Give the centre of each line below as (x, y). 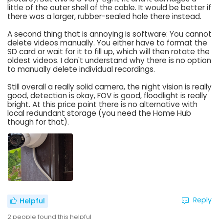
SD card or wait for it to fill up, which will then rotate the (109, 51)
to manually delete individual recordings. (81, 69)
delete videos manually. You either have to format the (107, 43)
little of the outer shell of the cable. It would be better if (109, 7)
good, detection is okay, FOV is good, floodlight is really (107, 95)
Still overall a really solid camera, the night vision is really (109, 87)
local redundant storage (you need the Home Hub (99, 113)
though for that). (38, 122)
